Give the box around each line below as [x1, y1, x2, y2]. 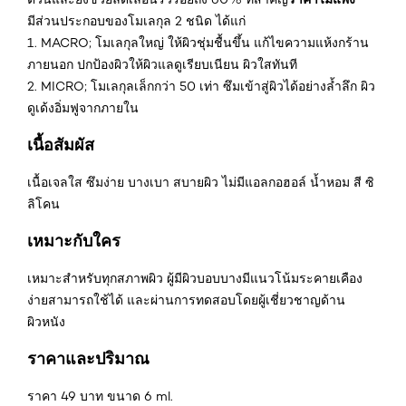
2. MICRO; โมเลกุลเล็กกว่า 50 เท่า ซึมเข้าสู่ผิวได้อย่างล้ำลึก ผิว [27, 78, 375, 93]
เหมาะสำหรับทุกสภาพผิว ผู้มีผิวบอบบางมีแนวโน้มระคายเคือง [27, 270, 362, 285]
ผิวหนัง [27, 314, 65, 329]
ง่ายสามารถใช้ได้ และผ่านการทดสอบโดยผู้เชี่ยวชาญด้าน [27, 292, 345, 307]
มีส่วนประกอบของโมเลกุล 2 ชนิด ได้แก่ [27, 13, 246, 28]
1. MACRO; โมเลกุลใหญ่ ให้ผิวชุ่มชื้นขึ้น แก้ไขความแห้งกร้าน [27, 34, 369, 50]
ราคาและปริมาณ [27, 347, 150, 369]
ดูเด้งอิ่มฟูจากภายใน [27, 100, 139, 115]
